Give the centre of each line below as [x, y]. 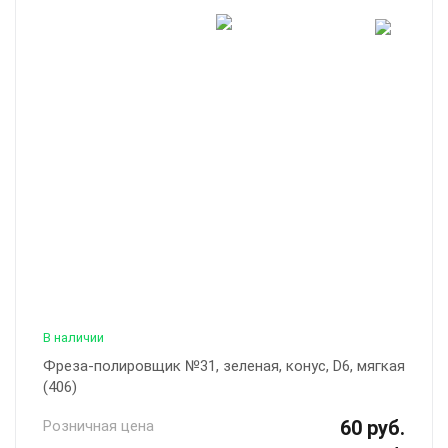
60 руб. [372, 428]
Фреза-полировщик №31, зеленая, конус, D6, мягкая [224, 366]
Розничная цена [98, 426]
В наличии [73, 338]
